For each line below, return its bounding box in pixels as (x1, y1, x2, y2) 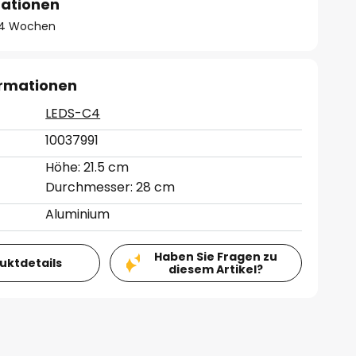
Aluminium (45, 205, 110, 223)
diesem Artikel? (168, 261, 263, 277)
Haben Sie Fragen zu (153, 249, 277, 265)
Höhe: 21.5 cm (45, 158, 130, 176)
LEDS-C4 (45, 104, 101, 122)
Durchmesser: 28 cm (45, 178, 176, 196)
